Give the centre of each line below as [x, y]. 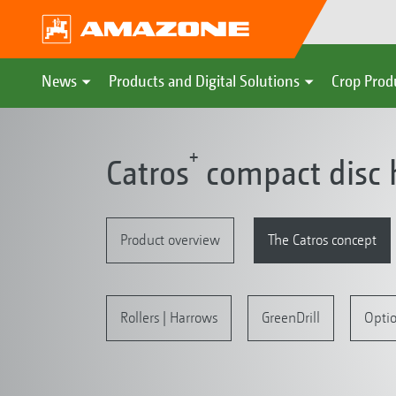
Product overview [170, 240]
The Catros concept [322, 240]
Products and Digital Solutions [204, 81]
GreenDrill [290, 317]
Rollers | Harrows [168, 317]
